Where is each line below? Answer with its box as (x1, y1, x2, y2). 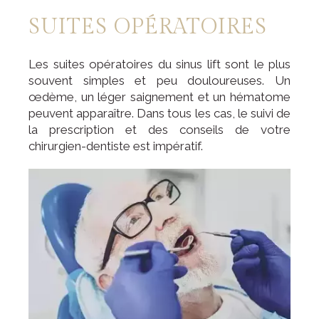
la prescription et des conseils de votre (28, 122, 291, 137)
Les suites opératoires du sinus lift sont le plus (28, 57, 291, 71)
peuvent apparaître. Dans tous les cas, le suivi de (28, 106, 291, 120)
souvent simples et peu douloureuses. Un (28, 73, 291, 88)
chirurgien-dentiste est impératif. (28, 139, 206, 153)
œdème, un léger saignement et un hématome (28, 90, 291, 104)
